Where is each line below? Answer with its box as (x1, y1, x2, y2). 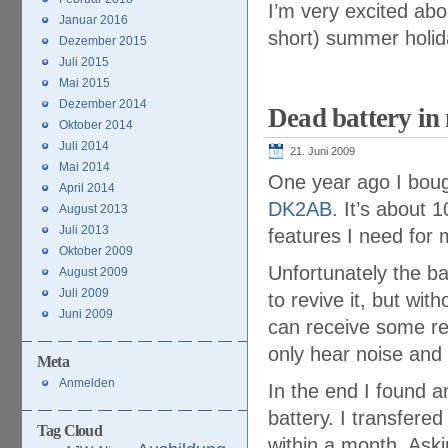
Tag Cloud (37, 422, 102, 440)
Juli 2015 (59, 55, 109, 69)
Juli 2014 (59, 139, 109, 153)
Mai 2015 (59, 76, 110, 90)
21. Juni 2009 (290, 145, 355, 157)
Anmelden (59, 376, 115, 390)
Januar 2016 (59, 13, 128, 27)
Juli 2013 (59, 223, 109, 237)
